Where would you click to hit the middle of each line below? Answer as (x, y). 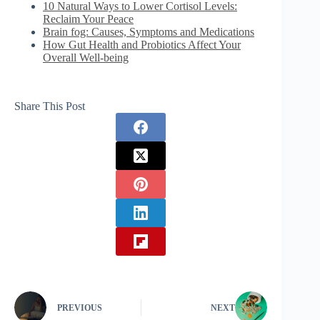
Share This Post (50, 106)
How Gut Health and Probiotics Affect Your (142, 44)
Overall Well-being (86, 57)
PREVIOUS (80, 308)
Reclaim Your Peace (88, 19)
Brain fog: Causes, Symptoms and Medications (149, 31)
